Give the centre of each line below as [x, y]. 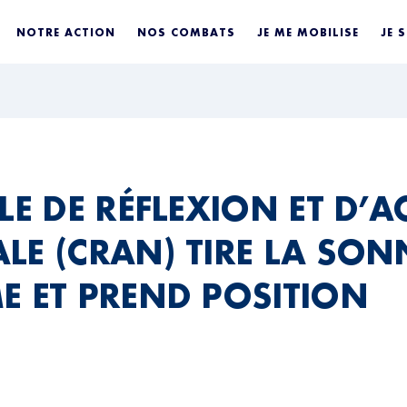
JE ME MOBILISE [308, 32]
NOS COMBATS [187, 32]
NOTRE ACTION [66, 32]
